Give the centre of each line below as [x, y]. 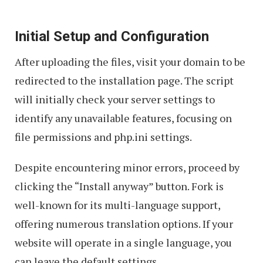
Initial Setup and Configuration [112, 37]
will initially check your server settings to [115, 100]
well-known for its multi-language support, [117, 205]
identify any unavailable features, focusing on [123, 118]
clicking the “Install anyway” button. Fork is [119, 186]
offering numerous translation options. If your [124, 224]
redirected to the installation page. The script [124, 81]
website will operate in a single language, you [123, 243]
